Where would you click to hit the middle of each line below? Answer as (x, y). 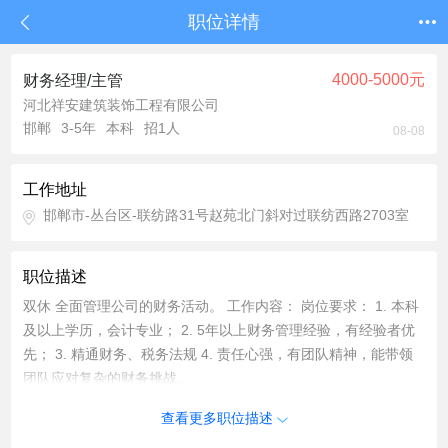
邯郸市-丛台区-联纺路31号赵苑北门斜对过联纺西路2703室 (226, 215)
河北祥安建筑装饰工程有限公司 (121, 105)
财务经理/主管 (73, 80)
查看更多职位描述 (218, 418)
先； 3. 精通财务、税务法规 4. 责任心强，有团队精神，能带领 (218, 354)
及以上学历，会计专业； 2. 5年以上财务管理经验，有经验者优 (219, 330)
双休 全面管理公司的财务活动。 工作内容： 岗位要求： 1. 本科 (221, 306)
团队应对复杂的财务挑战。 (107, 378)
